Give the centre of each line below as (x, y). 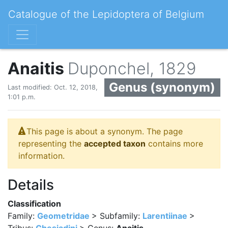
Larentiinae (165, 216)
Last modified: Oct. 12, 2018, (53, 87)
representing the (51, 144)
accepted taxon (115, 144)
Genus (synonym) (162, 87)
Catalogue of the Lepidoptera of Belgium (106, 14)
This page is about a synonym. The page (105, 131)
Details (31, 185)
